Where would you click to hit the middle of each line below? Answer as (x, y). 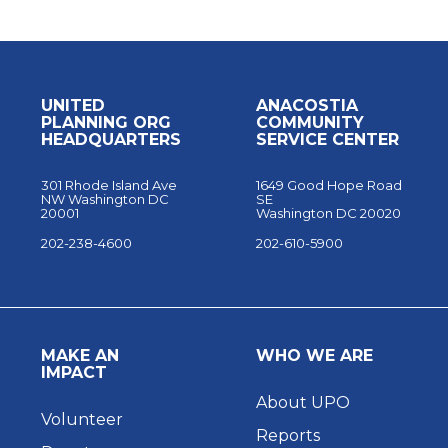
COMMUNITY (309, 123)
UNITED (73, 106)
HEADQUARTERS (111, 140)
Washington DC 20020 (328, 213)
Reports (287, 436)
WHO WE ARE (314, 356)
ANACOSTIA (306, 106)
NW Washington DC (105, 199)
